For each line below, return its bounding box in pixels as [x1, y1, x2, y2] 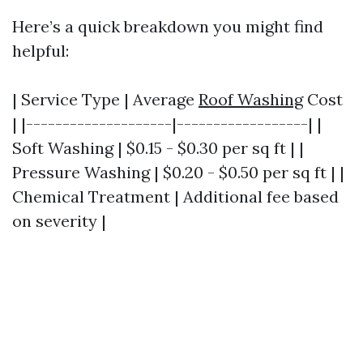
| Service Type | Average [12, 89, 199, 109]
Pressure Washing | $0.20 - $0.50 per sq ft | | [12, 162, 344, 182]
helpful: [12, 41, 69, 61]
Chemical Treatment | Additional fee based [12, 186, 339, 207]
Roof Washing [199, 89, 303, 109]
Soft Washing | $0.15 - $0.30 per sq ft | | [12, 138, 304, 158]
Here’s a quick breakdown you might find [12, 16, 323, 36]
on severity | [12, 211, 106, 231]
